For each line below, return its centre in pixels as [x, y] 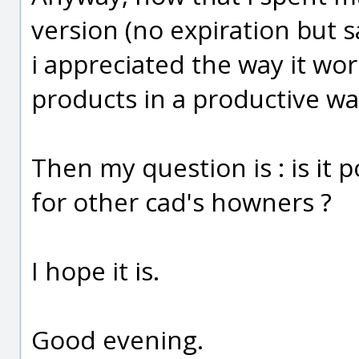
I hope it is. [95, 270]
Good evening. [117, 339]
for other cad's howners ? [182, 202]
